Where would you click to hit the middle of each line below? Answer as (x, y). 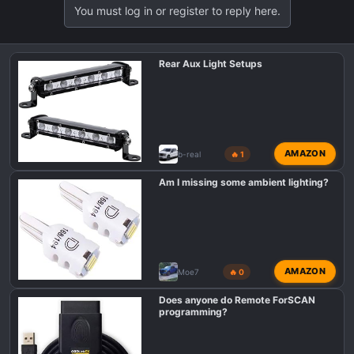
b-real (189, 154)
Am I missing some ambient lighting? (243, 182)
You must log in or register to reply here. (177, 11)
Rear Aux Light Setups (210, 64)
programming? (193, 312)
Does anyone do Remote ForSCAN (237, 300)
